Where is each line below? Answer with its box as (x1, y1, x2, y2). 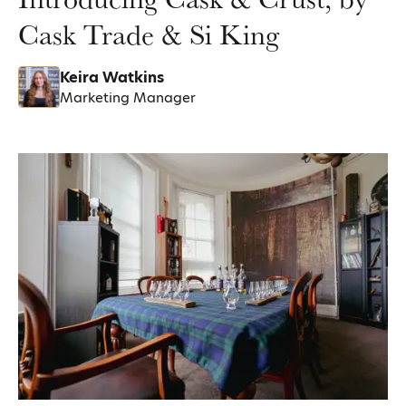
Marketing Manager (60, 87, 196, 107)
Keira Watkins (60, 66, 164, 88)
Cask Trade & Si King (18, 15, 279, 53)
